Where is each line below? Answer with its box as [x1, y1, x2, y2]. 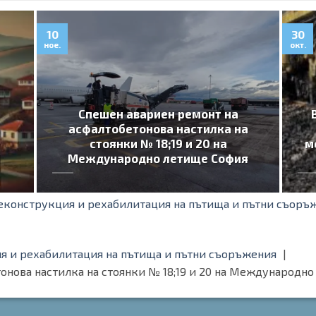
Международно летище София [68, 151, 249, 166]
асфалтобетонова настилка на [68, 121, 248, 136]
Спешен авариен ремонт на [78, 107, 238, 121]
